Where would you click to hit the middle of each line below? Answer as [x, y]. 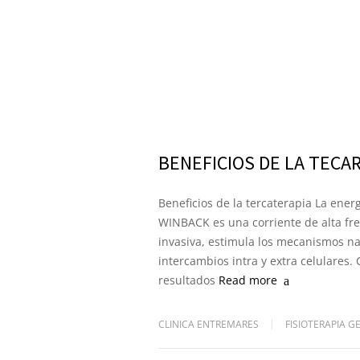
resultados [187, 280]
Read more [248, 280]
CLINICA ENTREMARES [209, 324]
